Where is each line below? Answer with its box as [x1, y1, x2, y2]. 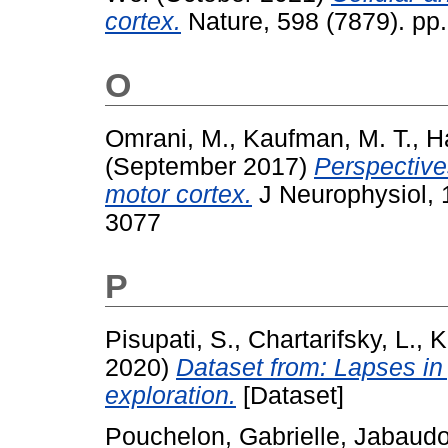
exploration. [105, 382, 236, 410]
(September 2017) [105, 153, 314, 181]
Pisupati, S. [105, 326, 234, 354]
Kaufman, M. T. [243, 125, 412, 153]
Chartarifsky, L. [248, 326, 416, 354]
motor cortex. [105, 181, 252, 209]
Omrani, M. [105, 125, 229, 153]
